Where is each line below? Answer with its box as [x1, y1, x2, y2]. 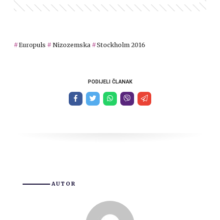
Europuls [19, 41, 46, 49]
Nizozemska [52, 41, 90, 49]
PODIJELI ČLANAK [87, 79, 133, 85]
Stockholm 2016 [97, 41, 146, 49]
